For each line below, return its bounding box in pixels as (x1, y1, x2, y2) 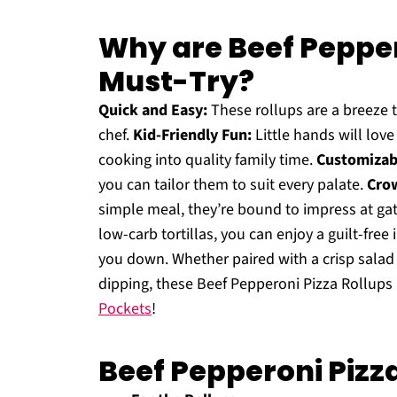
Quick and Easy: (98, 99, 207, 121)
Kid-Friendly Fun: (133, 124, 252, 146)
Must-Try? (98, 61, 254, 101)
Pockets (98, 298, 152, 320)
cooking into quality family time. (98, 149, 316, 171)
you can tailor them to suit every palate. (98, 174, 367, 196)
